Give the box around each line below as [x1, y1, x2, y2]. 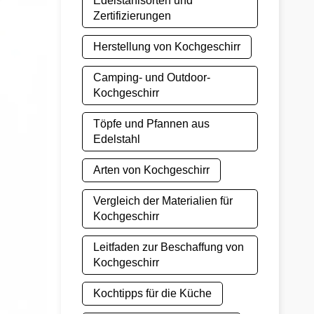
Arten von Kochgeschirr [93, 164, 210, 176]
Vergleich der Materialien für [93, 195, 233, 207]
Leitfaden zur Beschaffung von [93, 241, 244, 253]
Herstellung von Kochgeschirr [93, 41, 240, 53]
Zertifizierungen [93, 10, 171, 22]
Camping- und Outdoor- [93, 71, 210, 83]
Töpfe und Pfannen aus [93, 118, 210, 130]
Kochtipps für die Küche [93, 287, 212, 299]
